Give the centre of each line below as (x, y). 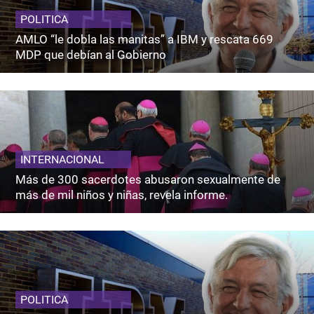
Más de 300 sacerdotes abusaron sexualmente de (148, 179)
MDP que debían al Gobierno (91, 54)
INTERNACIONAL (63, 159)
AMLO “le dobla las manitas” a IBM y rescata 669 (145, 39)
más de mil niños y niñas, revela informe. (122, 194)
